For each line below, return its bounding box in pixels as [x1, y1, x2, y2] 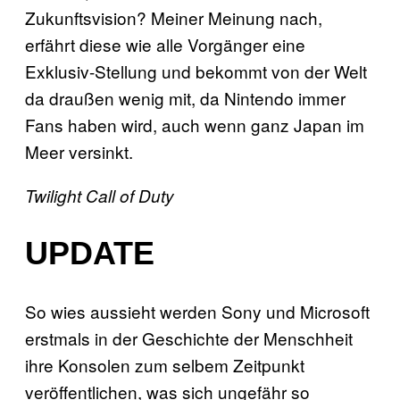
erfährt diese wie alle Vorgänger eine [25, 32, 305, 57]
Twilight [25, 184, 81, 208]
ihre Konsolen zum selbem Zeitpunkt [25, 353, 304, 377]
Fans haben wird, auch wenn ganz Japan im [25, 112, 364, 137]
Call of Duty [86, 184, 174, 208]
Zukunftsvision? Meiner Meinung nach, [25, 5, 322, 30]
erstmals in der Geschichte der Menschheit [25, 326, 353, 350]
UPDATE [25, 235, 154, 272]
